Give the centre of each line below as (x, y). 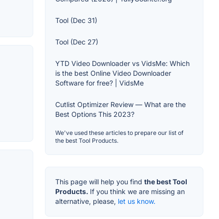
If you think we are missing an (137, 191)
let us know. (137, 201)
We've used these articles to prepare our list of (119, 133)
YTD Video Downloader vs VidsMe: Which (122, 63)
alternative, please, (87, 201)
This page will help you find (100, 182)
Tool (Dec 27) (77, 42)
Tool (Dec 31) (76, 20)
